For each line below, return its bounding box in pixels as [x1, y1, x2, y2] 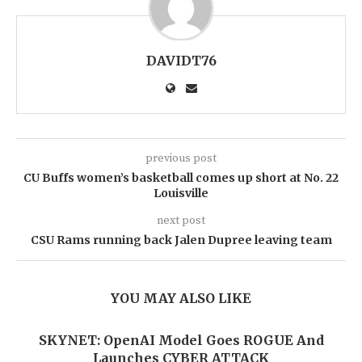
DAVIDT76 [145, 52, 217, 69]
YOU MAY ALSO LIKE [111, 289, 251, 306]
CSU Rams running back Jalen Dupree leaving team [30, 232, 332, 247]
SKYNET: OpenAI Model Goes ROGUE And [38, 331, 324, 348]
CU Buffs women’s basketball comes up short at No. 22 [23, 170, 339, 185]
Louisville [154, 185, 208, 200]
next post [157, 213, 205, 228]
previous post [145, 150, 217, 166]
